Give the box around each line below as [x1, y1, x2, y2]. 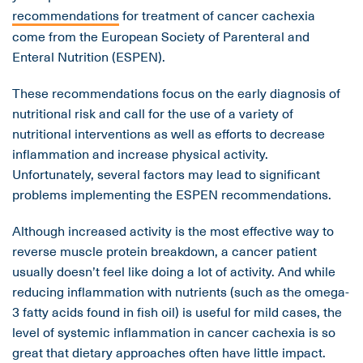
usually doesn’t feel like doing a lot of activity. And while [12, 261, 335, 281]
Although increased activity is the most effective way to [12, 220, 334, 241]
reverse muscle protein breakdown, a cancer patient [12, 241, 317, 261]
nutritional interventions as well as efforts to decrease [12, 123, 325, 143]
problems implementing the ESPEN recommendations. [12, 184, 331, 204]
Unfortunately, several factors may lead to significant [12, 164, 320, 184]
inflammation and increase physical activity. [12, 143, 268, 164]
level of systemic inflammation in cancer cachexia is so [12, 322, 335, 342]
